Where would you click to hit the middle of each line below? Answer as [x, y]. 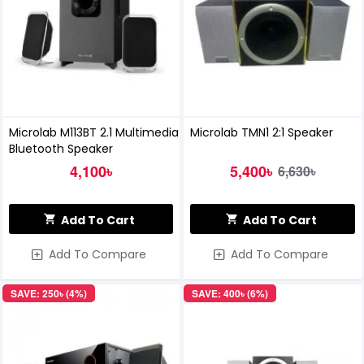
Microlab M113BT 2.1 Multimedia [93, 133]
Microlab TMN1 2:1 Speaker [262, 133]
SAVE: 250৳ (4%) [48, 294]
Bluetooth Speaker [61, 149]
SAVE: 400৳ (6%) [230, 294]
